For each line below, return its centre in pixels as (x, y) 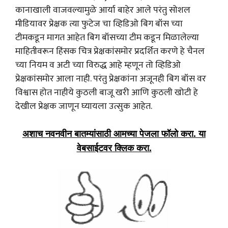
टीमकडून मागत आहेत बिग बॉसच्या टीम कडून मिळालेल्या (107, 38)
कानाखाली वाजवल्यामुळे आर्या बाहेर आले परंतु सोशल (103, 10)
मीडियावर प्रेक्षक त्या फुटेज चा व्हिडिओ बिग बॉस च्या (99, 24)
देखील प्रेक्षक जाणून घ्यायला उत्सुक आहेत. (84, 106)
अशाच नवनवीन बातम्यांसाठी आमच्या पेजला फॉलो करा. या (114, 134)
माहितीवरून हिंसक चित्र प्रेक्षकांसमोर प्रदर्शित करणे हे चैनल (110, 51)
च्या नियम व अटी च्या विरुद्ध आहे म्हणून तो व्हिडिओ (98, 65)
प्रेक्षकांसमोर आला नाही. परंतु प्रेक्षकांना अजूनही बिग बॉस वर (111, 79)
